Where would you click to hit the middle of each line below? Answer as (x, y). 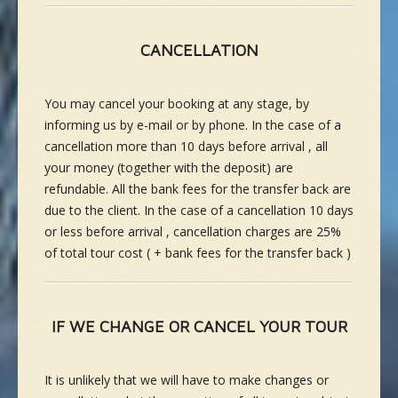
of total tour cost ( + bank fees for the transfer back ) (198, 253)
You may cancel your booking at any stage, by (177, 104)
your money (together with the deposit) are (169, 168)
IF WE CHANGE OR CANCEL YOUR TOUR (199, 327)
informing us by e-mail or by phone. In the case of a (193, 125)
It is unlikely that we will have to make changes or (187, 380)
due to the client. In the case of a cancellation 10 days (199, 211)
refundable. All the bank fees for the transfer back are (198, 189)
